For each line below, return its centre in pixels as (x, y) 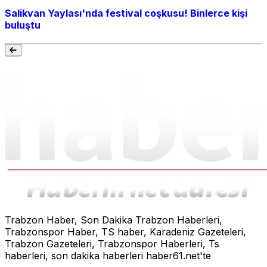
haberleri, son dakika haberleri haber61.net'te (108, 256)
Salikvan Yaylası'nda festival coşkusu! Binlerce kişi (126, 13)
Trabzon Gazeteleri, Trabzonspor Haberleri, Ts (112, 244)
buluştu (23, 25)
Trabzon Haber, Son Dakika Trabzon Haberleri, (114, 220)
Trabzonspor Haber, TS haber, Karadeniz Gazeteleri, (125, 232)
